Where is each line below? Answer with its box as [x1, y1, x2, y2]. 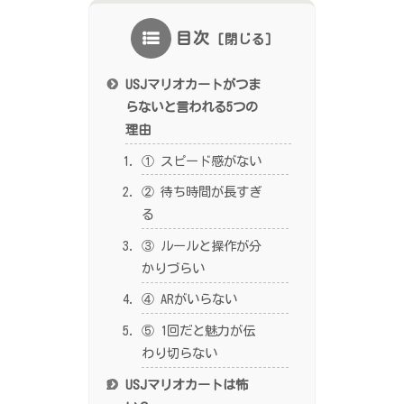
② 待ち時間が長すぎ [141, 185, 262, 199]
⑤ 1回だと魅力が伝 [141, 324, 255, 338]
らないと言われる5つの [125, 99, 259, 114]
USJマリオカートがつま [125, 77, 262, 91]
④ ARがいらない [141, 292, 237, 307]
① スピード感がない [141, 153, 262, 168]
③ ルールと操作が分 [141, 238, 262, 252]
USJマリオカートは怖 [125, 377, 249, 391]
